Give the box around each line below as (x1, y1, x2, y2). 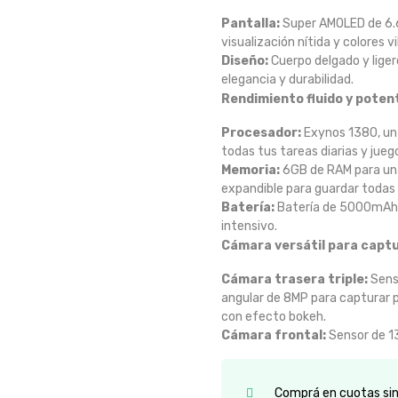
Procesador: (221, 125, 301, 140)
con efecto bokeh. (221, 309, 326, 324)
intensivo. (221, 219, 277, 234)
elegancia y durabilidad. (221, 72, 354, 87)
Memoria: (221, 163, 280, 178)
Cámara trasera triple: (221, 272, 368, 287)
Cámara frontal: (221, 328, 326, 343)
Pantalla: (221, 16, 280, 31)
